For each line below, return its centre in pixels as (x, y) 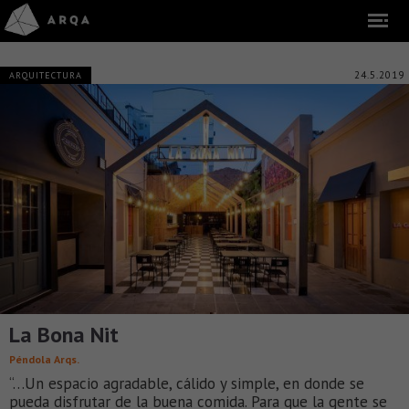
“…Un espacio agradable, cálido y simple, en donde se (187, 383)
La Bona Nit (64, 334)
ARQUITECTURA (46, 75)
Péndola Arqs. (44, 359)
